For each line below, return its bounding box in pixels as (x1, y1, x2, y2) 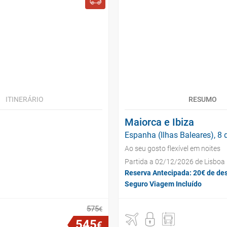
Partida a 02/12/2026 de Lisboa (125, 158, 225, 166)
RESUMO (188, 95, 217, 103)
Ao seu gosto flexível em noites (125, 144, 220, 153)
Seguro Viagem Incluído (125, 180, 202, 188)
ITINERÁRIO (5, 95, 44, 103)
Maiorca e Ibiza (125, 116, 194, 128)
